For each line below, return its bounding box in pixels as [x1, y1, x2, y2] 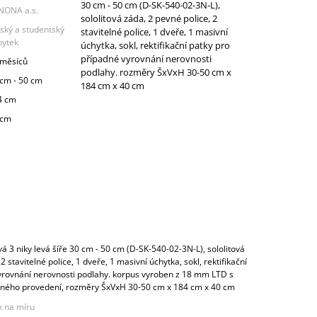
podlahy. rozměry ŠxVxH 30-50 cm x [80, 65, 231, 79]
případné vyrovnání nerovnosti [80, 52, 212, 65]
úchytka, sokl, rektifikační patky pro [80, 38, 230, 52]
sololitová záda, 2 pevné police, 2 [80, 11, 217, 25]
